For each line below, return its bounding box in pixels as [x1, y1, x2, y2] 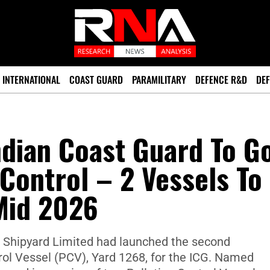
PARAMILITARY [132, 72, 186, 87]
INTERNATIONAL [2, 72, 60, 87]
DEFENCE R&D [195, 72, 247, 87]
